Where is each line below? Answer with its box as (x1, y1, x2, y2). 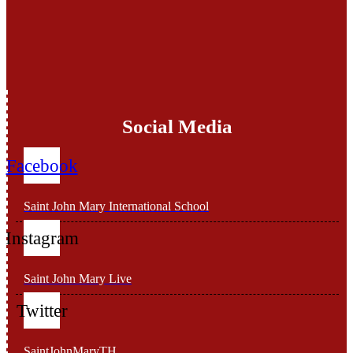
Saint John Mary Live (24, 272, 132, 286)
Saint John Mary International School (24, 199, 209, 214)
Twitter (16, 300, 68, 321)
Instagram (5, 228, 79, 248)
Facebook (6, 155, 78, 176)
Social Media (122, 115, 232, 137)
